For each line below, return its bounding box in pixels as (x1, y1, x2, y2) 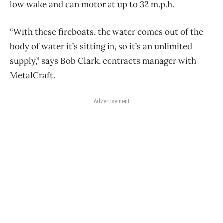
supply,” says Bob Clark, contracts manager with (10, 55, 196, 66)
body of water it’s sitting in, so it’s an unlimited (10, 40, 192, 52)
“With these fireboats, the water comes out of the (10, 26, 203, 37)
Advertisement (93, 97, 130, 105)
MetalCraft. (10, 69, 55, 81)
